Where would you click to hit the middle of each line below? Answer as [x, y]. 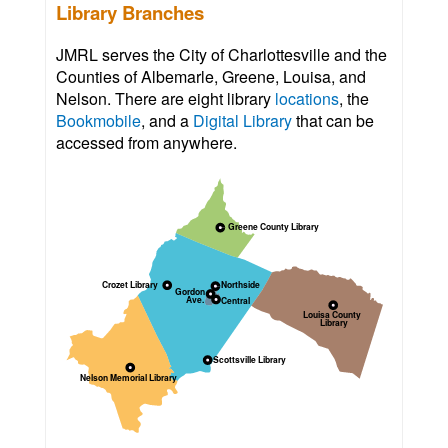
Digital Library [242, 121]
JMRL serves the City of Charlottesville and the [221, 55]
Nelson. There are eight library [165, 99]
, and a [167, 121]
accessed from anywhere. [146, 143]
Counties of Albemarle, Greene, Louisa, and [211, 77]
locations [307, 99]
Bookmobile [98, 121]
